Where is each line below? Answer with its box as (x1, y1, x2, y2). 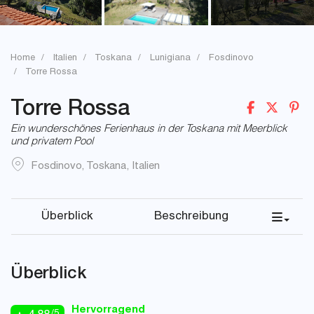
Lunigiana (150, 54, 191, 63)
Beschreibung (154, 211, 228, 223)
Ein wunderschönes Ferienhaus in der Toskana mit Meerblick (11, 124, 287, 135)
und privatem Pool (11, 137, 93, 147)
